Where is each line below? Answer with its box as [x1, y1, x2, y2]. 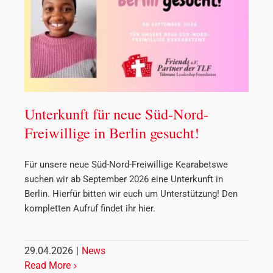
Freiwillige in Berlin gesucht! [24, 122, 199, 143]
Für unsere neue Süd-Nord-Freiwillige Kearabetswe [24, 159, 228, 171]
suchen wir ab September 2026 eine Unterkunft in [24, 174, 223, 185]
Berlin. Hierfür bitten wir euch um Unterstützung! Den [24, 188, 238, 200]
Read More [24, 260, 71, 272]
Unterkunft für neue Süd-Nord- [24, 104, 208, 124]
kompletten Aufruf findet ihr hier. [24, 203, 155, 214]
